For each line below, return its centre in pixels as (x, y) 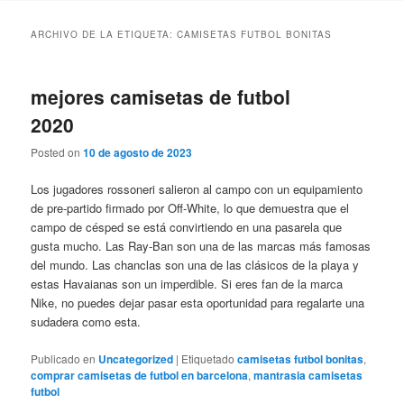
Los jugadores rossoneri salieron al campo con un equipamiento (197, 189)
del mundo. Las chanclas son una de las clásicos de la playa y (195, 265)
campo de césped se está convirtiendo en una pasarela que (187, 227)
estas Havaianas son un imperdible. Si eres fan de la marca (187, 284)
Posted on (57, 152)
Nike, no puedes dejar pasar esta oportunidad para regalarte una (198, 303)
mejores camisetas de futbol (161, 96)
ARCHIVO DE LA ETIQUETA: (104, 34)
